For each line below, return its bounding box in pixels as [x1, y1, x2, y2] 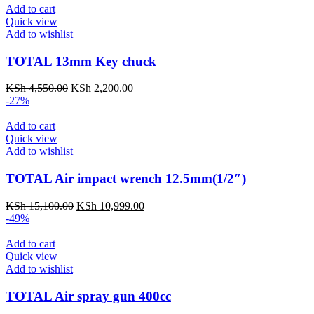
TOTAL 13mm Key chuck [6, 53, 156, 69]
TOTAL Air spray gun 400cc [6, 288, 171, 303]
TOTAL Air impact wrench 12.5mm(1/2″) [6, 171, 246, 186]
